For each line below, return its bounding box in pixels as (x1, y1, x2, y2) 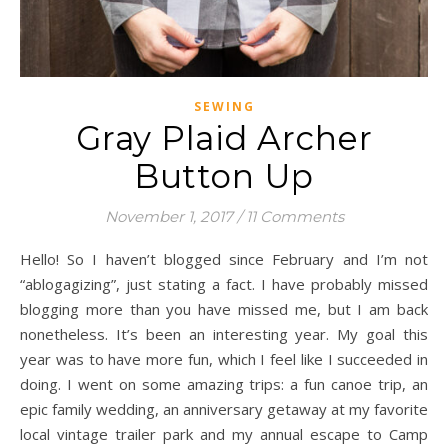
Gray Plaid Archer (75, 118, 373, 158)
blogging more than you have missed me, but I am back (20, 299, 428, 319)
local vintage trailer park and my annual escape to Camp (20, 424, 428, 444)
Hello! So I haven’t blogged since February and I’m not (20, 249, 32, 269)
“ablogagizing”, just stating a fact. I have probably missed (20, 274, 428, 294)
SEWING (193, 98, 255, 115)
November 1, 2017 (104, 207, 233, 226)
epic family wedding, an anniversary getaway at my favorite (20, 399, 428, 419)
